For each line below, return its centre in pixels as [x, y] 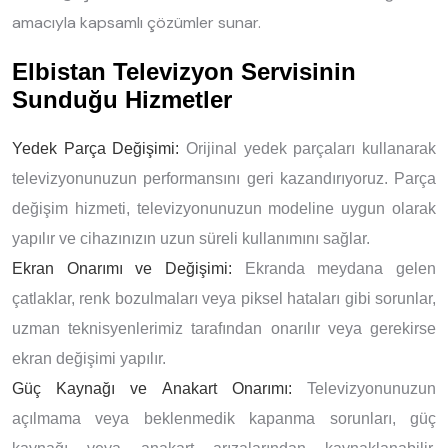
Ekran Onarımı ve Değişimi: [122, 268]
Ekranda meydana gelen [334, 268]
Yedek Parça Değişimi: [96, 148]
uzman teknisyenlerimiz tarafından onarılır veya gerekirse [224, 328]
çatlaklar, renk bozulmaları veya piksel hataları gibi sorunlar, [224, 298]
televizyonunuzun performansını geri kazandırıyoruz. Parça [224, 178]
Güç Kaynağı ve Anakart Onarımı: [152, 388]
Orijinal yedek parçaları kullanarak [308, 148]
